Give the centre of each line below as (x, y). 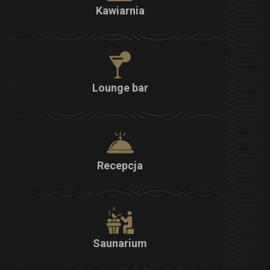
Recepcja (120, 166)
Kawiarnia (120, 10)
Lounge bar (120, 88)
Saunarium (120, 243)
